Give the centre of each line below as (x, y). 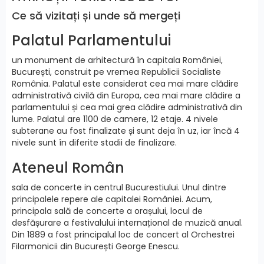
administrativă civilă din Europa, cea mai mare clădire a (126, 95)
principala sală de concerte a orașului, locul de (107, 211)
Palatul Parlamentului (91, 40)
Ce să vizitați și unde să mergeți (96, 15)
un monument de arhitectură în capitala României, (117, 60)
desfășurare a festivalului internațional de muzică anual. (127, 222)
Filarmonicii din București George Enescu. (96, 246)
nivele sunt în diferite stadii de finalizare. (94, 142)
